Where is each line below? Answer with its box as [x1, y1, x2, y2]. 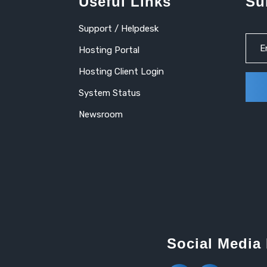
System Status [79, 88, 141, 98]
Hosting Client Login [79, 66, 164, 77]
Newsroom [79, 109, 123, 120]
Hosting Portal [79, 45, 139, 55]
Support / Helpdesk [79, 23, 159, 34]
